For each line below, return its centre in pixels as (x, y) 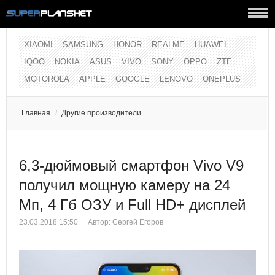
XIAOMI (38, 45)
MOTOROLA (47, 79)
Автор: (100, 222)
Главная (36, 113)
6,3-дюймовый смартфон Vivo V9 (131, 165)
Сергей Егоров (138, 222)
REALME (168, 45)
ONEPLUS (222, 79)
